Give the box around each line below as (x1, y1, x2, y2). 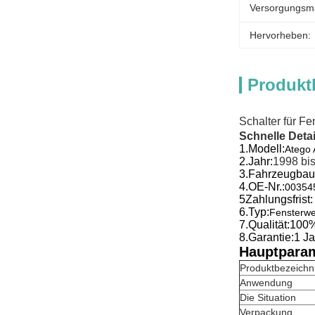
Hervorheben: (250, 30, 311, 41)
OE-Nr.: (248, 181, 285, 193)
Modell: (248, 143, 285, 155)
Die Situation (240, 292, 296, 303)
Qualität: (248, 219, 290, 231)
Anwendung (240, 277, 292, 288)
